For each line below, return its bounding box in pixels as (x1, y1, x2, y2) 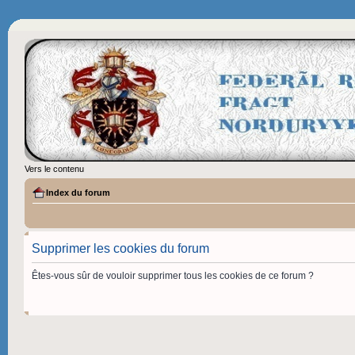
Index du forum (46, 188, 110, 198)
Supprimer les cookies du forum (32, 242, 209, 256)
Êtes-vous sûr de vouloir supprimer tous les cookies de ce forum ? (32, 270, 314, 282)
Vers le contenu (25, 164, 84, 174)
